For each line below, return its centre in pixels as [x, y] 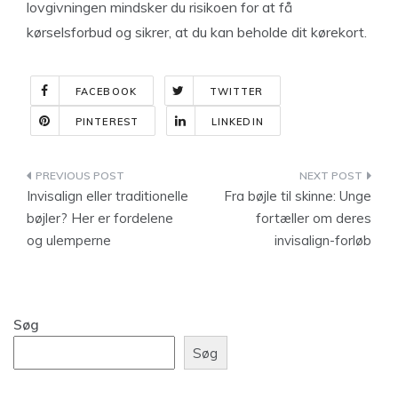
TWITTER [236, 92]
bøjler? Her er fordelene [100, 218]
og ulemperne [69, 240]
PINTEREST [107, 122]
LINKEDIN [237, 122]
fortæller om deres [314, 218]
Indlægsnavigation [125, 179]
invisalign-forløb [323, 240]
